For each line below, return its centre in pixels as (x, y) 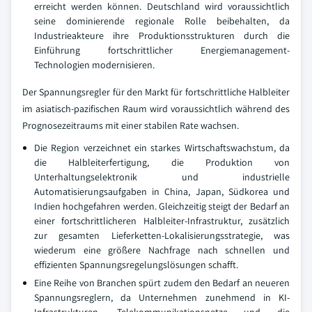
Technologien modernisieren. (94, 64)
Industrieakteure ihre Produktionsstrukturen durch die (162, 35)
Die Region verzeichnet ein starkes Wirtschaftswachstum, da (162, 147)
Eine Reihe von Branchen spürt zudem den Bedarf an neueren (162, 282)
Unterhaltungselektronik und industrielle (162, 177)
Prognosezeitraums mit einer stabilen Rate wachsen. (131, 125)
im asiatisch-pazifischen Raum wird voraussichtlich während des (156, 108)
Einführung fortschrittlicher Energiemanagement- (162, 50)
